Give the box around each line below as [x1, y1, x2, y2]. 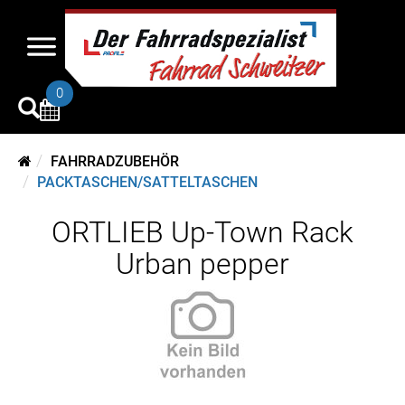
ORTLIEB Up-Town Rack [52, 215, 353, 250]
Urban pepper [116, 247, 289, 281]
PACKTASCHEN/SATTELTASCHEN [37, 174, 258, 191]
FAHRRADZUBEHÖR [51, 153, 179, 170]
